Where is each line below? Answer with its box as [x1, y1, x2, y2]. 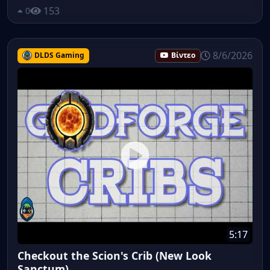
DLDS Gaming [34, 49, 84, 60]
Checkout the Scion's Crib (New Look [17, 248, 212, 263]
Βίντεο [171, 49, 195, 60]
